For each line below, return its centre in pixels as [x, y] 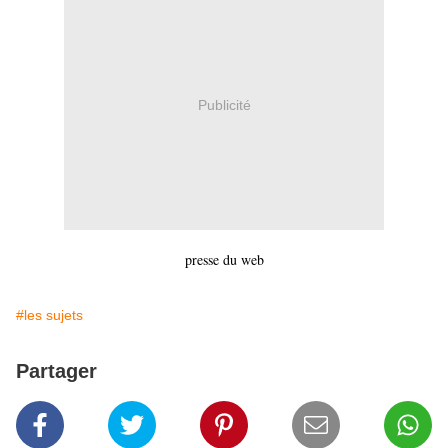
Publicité [224, 104]
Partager [56, 371]
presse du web [224, 260]
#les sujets [49, 315]
